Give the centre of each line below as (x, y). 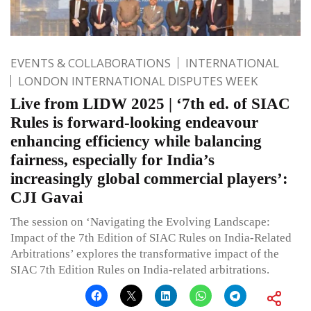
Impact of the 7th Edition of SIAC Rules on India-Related (151, 237)
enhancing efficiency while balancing (136, 141)
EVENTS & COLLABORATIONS (91, 62)
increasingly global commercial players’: (149, 178)
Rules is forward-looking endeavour (134, 122)
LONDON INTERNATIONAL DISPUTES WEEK (138, 81)
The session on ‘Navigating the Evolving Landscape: (140, 221)
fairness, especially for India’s (112, 160)
